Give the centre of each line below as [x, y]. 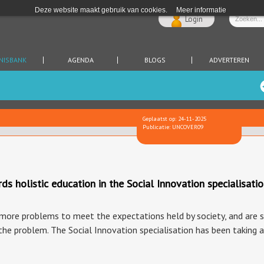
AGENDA [80, 60]
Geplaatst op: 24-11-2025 [174, 119]
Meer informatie [201, 10]
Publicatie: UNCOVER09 [173, 127]
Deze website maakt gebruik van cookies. [101, 10]
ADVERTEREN [229, 60]
